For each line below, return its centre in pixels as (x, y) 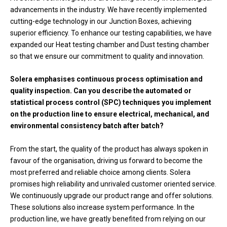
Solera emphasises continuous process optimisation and (106, 79)
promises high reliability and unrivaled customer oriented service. (113, 184)
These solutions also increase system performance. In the (102, 207)
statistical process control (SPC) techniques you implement (111, 103)
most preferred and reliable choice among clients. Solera (100, 172)
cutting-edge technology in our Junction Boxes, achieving (101, 21)
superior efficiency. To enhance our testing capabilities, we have (111, 33)
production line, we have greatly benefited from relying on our (108, 219)
